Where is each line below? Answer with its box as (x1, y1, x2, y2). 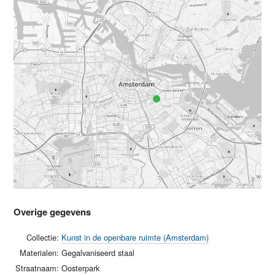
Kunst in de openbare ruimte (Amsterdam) (61, 231, 209, 244)
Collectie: (26, 231, 60, 244)
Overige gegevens (14, 205, 91, 219)
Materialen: (20, 247, 60, 259)
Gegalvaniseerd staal (61, 247, 135, 259)
